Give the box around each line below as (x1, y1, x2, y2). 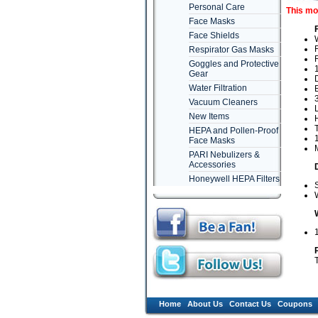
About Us (187, 300, 223, 308)
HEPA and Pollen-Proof (188, 126, 278, 136)
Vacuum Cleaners (188, 97, 258, 107)
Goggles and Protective (188, 59, 279, 69)
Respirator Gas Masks (188, 45, 274, 55)
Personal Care (188, 2, 245, 12)
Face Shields (188, 31, 239, 40)
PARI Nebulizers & (188, 150, 260, 160)
